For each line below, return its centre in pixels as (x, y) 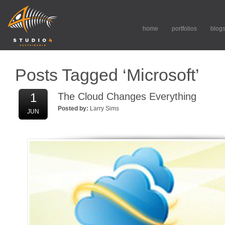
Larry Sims (104, 108)
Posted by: (73, 108)
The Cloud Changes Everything (127, 96)
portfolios (184, 29)
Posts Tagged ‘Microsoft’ (107, 75)
